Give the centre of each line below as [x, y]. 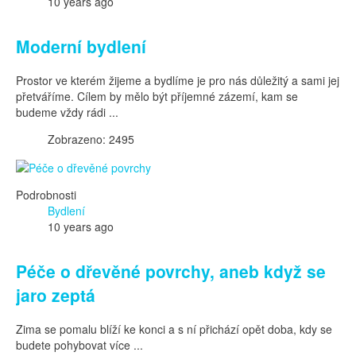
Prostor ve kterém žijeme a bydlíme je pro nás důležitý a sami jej [178, 80]
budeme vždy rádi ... [67, 112]
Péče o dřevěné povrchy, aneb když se [171, 271]
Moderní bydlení [81, 46]
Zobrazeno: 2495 [91, 139]
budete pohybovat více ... [79, 344]
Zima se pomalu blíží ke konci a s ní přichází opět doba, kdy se [174, 329]
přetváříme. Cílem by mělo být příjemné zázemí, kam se [157, 96]
